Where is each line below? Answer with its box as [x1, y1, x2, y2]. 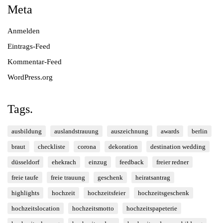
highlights [11, 189, 39, 197]
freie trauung [51, 173, 85, 181]
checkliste [38, 142, 65, 150]
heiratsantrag [135, 173, 170, 181]
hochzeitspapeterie [126, 204, 177, 212]
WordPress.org [7, 73, 53, 81]
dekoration [109, 142, 138, 150]
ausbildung [11, 127, 42, 135]
